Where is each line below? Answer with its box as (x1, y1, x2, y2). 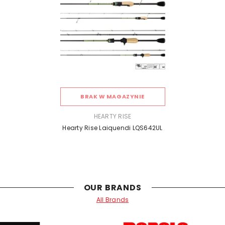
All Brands (96, 195, 129, 204)
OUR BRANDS (83, 182, 142, 194)
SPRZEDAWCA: (59, 111, 103, 121)
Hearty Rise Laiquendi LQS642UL (62, 124, 163, 133)
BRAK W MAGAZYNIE (80, 92, 145, 101)
